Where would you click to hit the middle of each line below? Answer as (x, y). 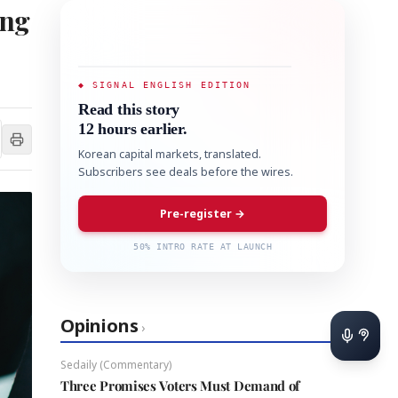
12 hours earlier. (133, 129)
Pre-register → (203, 214)
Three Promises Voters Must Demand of (180, 386)
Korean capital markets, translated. (170, 154)
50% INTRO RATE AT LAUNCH (203, 247)
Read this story (129, 109)
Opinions (99, 326)
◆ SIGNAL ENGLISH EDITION (165, 85)
